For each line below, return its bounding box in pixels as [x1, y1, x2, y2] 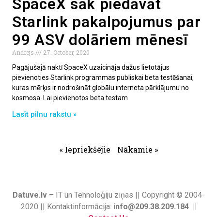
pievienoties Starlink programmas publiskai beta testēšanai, [12, 73, 194, 81]
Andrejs [12, 48, 35, 56]
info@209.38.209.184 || [113, 201, 197, 211]
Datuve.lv [12, 190, 47, 200]
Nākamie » [117, 144, 158, 155]
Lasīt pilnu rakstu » [12, 109, 77, 119]
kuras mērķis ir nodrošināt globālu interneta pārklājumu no [12, 83, 189, 92]
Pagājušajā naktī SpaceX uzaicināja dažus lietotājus [12, 63, 170, 71]
